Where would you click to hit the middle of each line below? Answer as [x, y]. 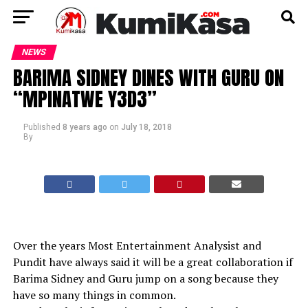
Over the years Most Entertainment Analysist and [137, 245]
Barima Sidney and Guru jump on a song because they [145, 278]
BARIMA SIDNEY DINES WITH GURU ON [148, 77]
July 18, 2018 [146, 127]
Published [42, 127]
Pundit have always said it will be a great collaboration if [153, 262]
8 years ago [85, 127]
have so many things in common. [94, 295]
